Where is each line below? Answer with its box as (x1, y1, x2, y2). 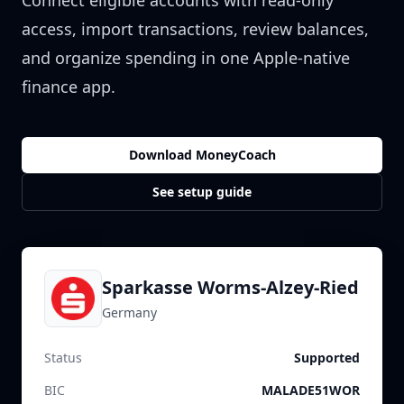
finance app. (22, 76, 115, 97)
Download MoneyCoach (128, 146, 276, 163)
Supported (294, 349, 360, 366)
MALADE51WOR (262, 381, 360, 399)
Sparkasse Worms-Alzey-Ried (102, 275, 359, 299)
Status (44, 349, 82, 366)
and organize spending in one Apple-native (22, 47, 350, 69)
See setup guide (152, 183, 252, 200)
